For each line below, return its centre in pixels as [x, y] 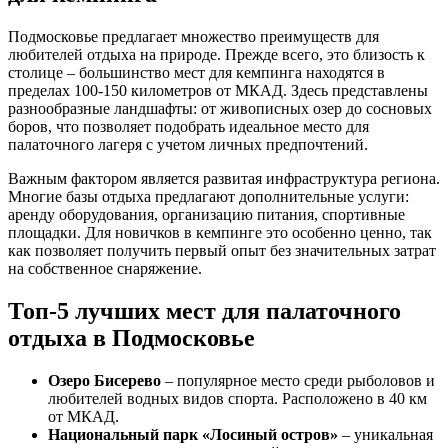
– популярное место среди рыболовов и [298, 380]
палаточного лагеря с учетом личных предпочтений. [188, 144]
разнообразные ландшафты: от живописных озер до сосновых [220, 108]
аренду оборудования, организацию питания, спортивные [206, 214]
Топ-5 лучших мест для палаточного [204, 310]
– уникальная [385, 434]
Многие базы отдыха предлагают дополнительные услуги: [208, 196]
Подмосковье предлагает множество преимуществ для [193, 36]
